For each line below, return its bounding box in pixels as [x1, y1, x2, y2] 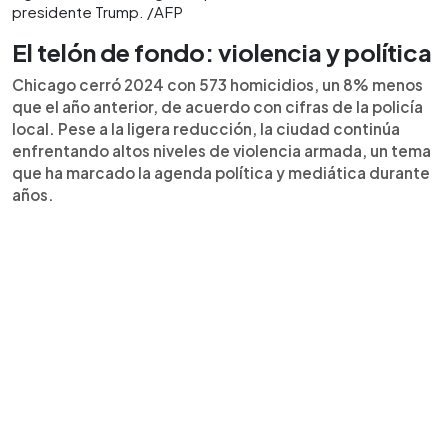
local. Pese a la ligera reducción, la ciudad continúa [12, 119, 400, 138]
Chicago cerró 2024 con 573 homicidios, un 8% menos [12, 75, 423, 94]
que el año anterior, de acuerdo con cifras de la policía [12, 97, 423, 116]
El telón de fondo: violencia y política [12, 37, 432, 67]
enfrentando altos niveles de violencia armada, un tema [12, 141, 431, 160]
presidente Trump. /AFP [12, 2, 183, 21]
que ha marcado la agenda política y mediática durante [12, 163, 430, 182]
